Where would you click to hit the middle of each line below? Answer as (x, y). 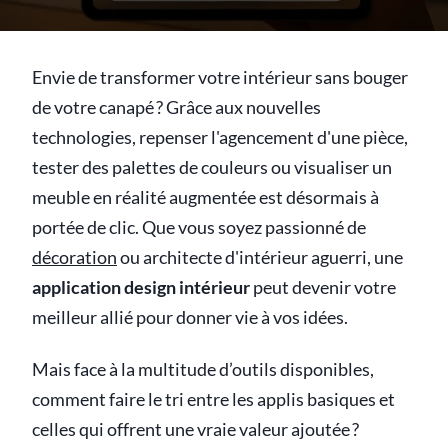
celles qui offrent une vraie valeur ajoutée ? (195, 429)
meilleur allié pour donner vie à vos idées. (190, 317)
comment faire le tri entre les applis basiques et (213, 399)
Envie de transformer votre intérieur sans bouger (220, 77)
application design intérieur (141, 287)
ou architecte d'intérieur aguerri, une (260, 257)
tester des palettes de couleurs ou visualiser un (212, 167)
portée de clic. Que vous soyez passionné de (199, 227)
